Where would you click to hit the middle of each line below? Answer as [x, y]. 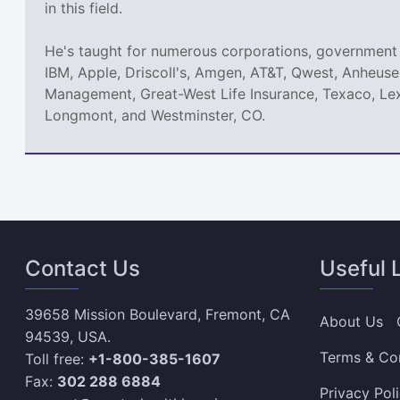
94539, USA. [68, 337]
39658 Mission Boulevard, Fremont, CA [158, 315]
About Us [351, 322]
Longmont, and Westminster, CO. [155, 116]
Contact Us [83, 269]
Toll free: [57, 359]
